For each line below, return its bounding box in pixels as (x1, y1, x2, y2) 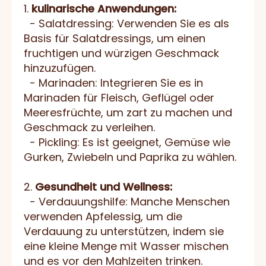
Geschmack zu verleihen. (24, 120, 155, 135)
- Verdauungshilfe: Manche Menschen (24, 194, 230, 210)
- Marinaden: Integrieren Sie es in (24, 75, 203, 91)
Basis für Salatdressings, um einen (24, 31, 205, 46)
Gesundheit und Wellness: (35, 179, 172, 195)
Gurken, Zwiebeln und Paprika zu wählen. (24, 150, 236, 165)
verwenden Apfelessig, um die (24, 209, 182, 224)
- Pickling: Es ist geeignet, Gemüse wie (24, 135, 230, 150)
